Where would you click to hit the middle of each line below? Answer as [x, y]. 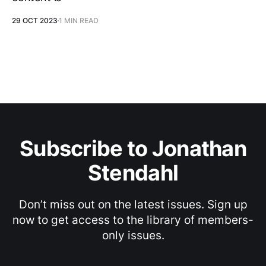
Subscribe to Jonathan [133, 148]
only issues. [133, 235]
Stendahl [133, 173]
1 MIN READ [79, 20]
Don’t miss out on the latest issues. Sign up [133, 205]
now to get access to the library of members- [133, 220]
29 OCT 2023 [35, 20]
